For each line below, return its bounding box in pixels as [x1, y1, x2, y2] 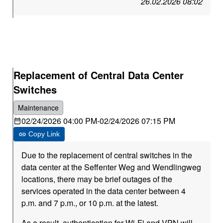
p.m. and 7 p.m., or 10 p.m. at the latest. [21, 197, 159, 209]
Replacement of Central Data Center [13, 68, 184, 82]
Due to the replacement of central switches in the [21, 149, 193, 161]
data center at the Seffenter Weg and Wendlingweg [21, 161, 202, 173]
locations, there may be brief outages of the [21, 173, 173, 185]
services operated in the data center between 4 [21, 185, 186, 197]
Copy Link [28, 130, 60, 138]
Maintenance [18, 103, 59, 112]
